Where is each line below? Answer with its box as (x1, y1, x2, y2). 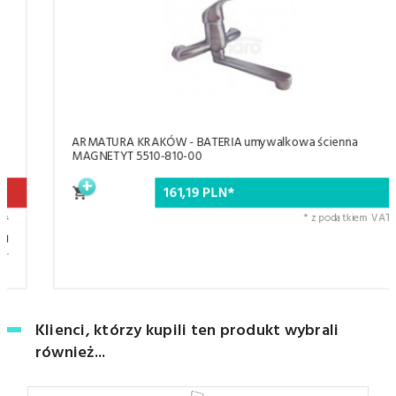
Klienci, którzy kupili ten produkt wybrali (35, 318, 339, 345)
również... (35, 340, 106, 367)
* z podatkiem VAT (270, 209, 357, 228)
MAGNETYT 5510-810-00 (39, 147, 169, 168)
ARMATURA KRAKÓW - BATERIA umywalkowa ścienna (39, 133, 324, 154)
